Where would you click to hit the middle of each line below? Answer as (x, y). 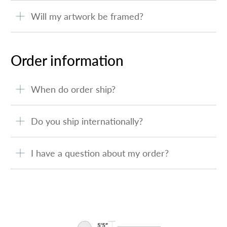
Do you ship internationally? (87, 121)
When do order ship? (73, 89)
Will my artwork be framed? (87, 16)
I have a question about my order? (100, 153)
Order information (67, 60)
